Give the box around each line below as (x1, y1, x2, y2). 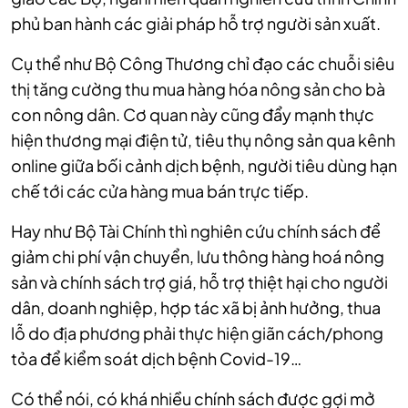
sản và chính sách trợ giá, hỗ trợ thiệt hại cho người (11, 270, 388, 292)
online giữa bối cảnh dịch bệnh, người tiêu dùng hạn (11, 154, 397, 176)
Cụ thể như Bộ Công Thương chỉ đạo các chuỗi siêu (11, 52, 394, 74)
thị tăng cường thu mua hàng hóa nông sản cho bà (11, 77, 385, 99)
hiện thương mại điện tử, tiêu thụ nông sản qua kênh (11, 128, 395, 150)
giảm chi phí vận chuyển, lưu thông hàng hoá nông (11, 245, 384, 267)
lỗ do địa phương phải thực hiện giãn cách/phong (11, 321, 383, 343)
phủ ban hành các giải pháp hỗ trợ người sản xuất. (11, 12, 381, 34)
